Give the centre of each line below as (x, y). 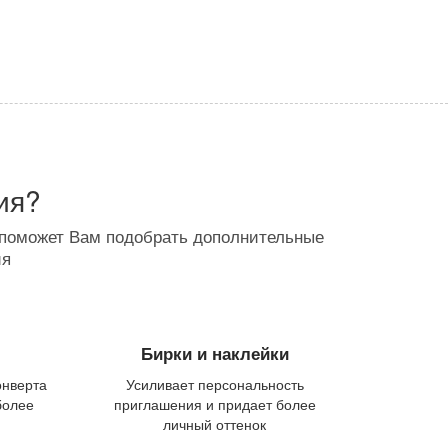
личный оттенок (215, 423)
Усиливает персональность (214, 383)
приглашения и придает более (214, 403)
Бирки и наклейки (214, 352)
